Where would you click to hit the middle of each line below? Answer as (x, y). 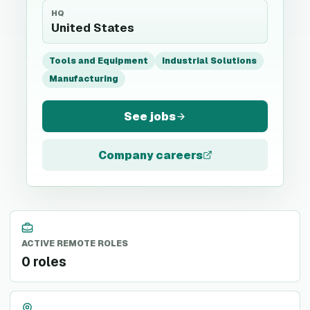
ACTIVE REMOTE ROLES (75, 244)
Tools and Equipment (99, 61)
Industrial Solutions (209, 61)
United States (93, 28)
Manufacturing (84, 79)
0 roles (44, 262)
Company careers (150, 155)
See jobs (150, 116)
